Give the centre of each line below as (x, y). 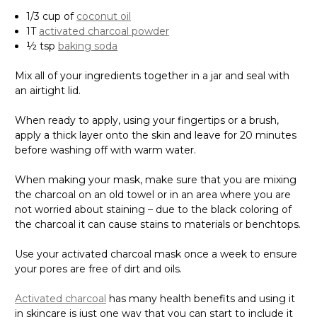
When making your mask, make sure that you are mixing (156, 168)
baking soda (88, 34)
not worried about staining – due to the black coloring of (153, 198)
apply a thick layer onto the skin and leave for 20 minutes (156, 123)
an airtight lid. (48, 79)
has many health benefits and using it (201, 287)
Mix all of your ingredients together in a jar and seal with (152, 64)
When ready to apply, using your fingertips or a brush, (147, 109)
